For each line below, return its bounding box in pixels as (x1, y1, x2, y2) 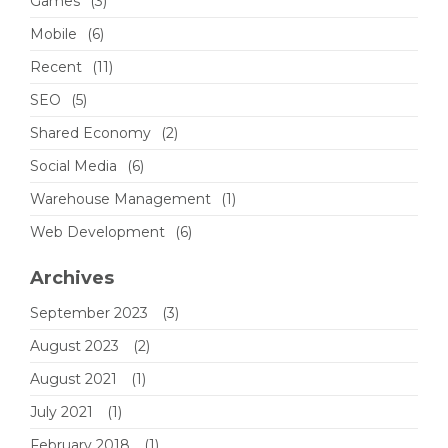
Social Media (30, 157, 117, 176)
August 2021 (30, 370, 117, 389)
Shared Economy (30, 124, 151, 143)
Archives (30, 267, 114, 290)
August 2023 (30, 337, 119, 356)
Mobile (30, 25, 77, 44)
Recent (30, 58, 82, 77)
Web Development (30, 223, 165, 242)
